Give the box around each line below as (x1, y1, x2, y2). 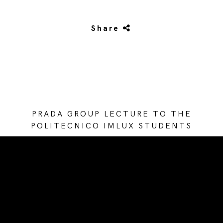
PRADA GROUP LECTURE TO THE (31, 109, 192, 119)
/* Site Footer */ (83, 167, 139, 177)
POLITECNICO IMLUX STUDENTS (31, 121, 192, 131)
